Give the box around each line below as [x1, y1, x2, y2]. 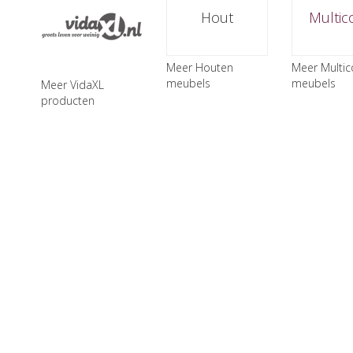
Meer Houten [165, 60, 233, 75]
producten [41, 92, 95, 108]
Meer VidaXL [41, 76, 104, 92]
